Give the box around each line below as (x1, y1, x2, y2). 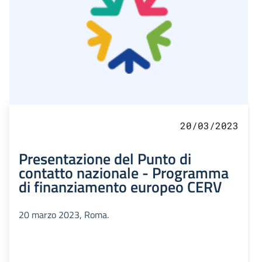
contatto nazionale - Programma (19, 161, 229, 185)
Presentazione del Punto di (19, 147, 191, 171)
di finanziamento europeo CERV (19, 175, 222, 199)
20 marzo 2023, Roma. (19, 208, 109, 222)
